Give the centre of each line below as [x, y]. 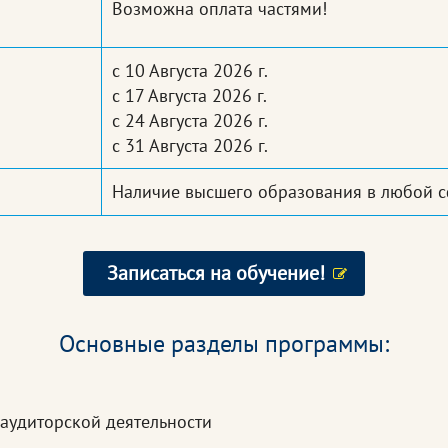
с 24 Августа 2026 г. [190, 121]
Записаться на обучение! [216, 273]
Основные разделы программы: [224, 344]
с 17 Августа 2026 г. [189, 96]
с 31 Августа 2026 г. [190, 146]
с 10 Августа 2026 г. [190, 71]
